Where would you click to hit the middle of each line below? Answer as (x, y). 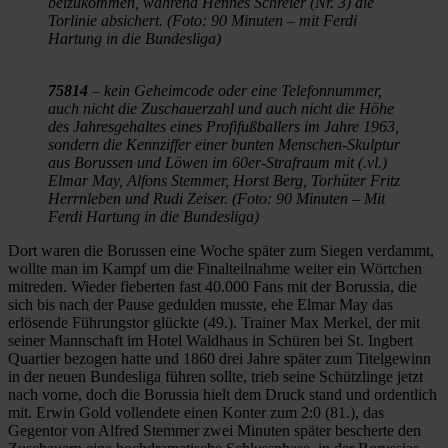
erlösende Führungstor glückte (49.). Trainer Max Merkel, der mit (214, 322)
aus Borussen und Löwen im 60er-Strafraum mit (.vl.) (217, 162)
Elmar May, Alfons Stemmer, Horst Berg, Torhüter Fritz (224, 180)
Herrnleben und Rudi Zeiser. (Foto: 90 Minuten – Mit (216, 198)
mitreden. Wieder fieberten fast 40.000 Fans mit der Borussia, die (212, 286)
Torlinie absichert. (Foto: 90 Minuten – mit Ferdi (202, 20)
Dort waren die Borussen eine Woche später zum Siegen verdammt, (221, 250)
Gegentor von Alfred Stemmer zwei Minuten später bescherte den (214, 430)
